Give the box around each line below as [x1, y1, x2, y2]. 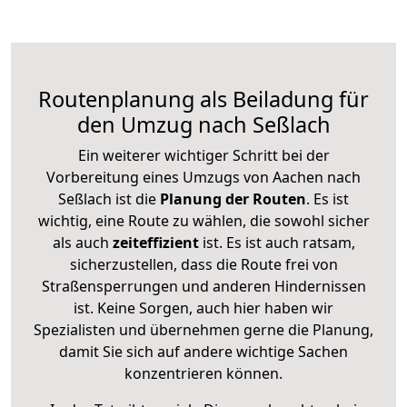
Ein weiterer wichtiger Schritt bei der [77, 144, 330, 165]
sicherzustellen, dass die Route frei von [69, 253, 338, 274]
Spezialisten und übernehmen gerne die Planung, [34, 319, 373, 340]
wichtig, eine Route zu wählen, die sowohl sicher [37, 210, 370, 231]
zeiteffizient [112, 232, 199, 253]
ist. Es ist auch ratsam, [198, 232, 355, 253]
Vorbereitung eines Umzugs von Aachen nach [46, 166, 361, 187]
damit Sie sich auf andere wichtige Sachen [59, 341, 348, 362]
